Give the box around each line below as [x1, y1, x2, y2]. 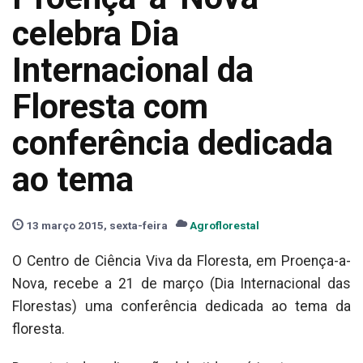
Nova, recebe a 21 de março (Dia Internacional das [12, 275, 351, 292]
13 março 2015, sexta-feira [23, 219, 168, 232]
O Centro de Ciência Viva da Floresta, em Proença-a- [12, 253, 351, 269]
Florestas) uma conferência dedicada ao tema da [12, 298, 351, 314]
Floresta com [12, 87, 208, 126]
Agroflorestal [190, 219, 259, 232]
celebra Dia [12, 14, 179, 53]
